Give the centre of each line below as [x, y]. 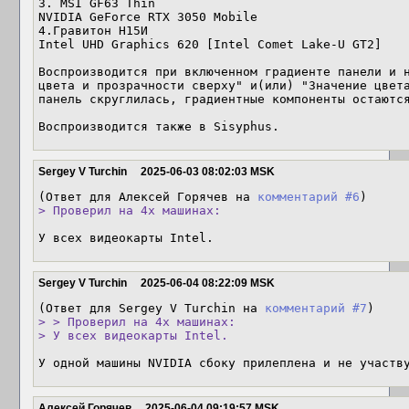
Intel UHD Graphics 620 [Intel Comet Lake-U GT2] [210, 44]
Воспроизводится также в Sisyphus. [159, 126]
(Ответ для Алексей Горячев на [148, 197]
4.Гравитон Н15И [93, 31]
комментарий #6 [309, 197]
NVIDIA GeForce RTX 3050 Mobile [148, 17]
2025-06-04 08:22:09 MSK [208, 283]
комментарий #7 [316, 308]
